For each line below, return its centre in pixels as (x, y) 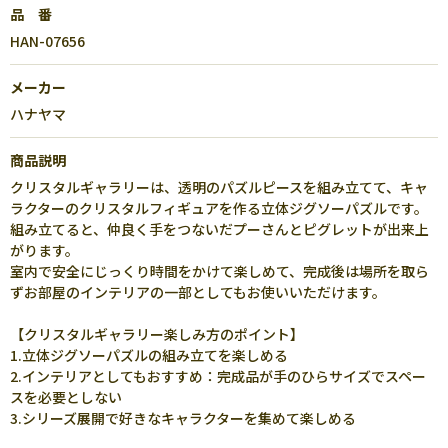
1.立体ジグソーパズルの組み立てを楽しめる (149, 355)
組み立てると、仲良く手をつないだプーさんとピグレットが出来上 (219, 229)
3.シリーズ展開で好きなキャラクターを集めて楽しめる (183, 418)
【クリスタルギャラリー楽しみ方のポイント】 (157, 334)
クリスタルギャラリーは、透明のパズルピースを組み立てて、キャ (219, 187)
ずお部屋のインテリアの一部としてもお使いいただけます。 (198, 292)
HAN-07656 (47, 41)
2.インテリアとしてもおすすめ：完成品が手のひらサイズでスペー (218, 376)
